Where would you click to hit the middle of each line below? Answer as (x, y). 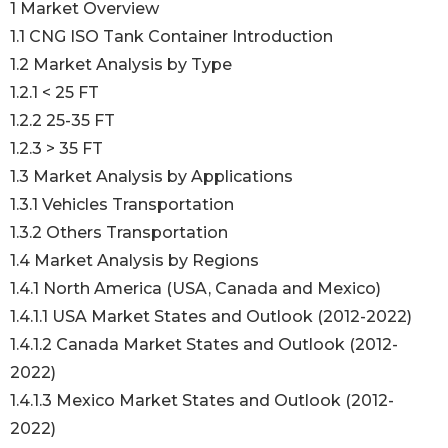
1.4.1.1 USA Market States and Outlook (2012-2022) (213, 317)
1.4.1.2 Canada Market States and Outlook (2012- (204, 345)
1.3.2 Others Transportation (121, 233)
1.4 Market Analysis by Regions (136, 261)
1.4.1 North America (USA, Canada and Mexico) (197, 289)
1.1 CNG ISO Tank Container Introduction (173, 37)
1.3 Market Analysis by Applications (153, 177)
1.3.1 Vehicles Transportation (124, 205)
